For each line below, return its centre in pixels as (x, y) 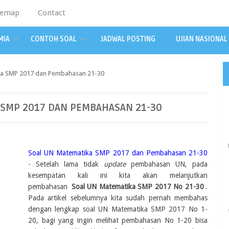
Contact (52, 13)
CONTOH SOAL (54, 39)
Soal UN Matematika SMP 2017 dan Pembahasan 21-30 (118, 153)
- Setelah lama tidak (66, 164)
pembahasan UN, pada (167, 164)
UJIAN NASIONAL (202, 39)
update (115, 164)
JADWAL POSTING (128, 39)
